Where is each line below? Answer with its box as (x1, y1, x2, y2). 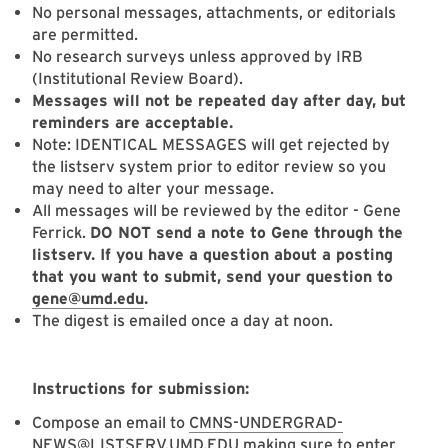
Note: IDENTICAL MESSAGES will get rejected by (32, 135, 390, 155)
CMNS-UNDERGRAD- (189, 413, 343, 433)
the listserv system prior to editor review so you (32, 157, 386, 177)
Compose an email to (32, 413, 189, 433)
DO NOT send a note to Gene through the (90, 223, 403, 243)
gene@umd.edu (32, 289, 144, 309)
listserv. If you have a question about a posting (32, 245, 393, 265)
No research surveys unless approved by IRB (32, 47, 363, 67)
